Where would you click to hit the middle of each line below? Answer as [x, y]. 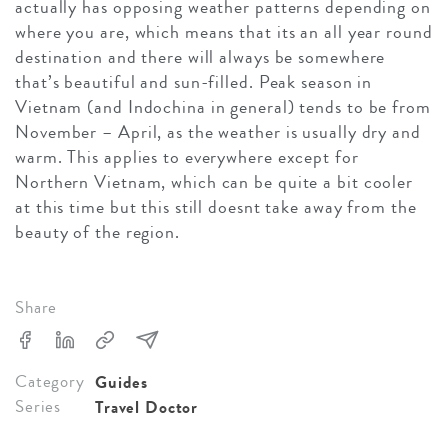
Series [38, 406]
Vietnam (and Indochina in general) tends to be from [223, 106]
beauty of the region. [97, 231]
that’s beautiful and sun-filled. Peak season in [194, 81]
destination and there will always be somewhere [200, 56]
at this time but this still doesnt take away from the [216, 206]
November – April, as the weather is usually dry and [218, 131]
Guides [122, 382]
